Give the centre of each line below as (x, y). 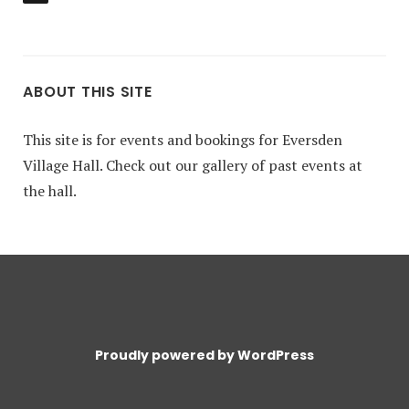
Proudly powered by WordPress (204, 355)
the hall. (50, 191)
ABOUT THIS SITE (88, 92)
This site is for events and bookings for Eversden (183, 140)
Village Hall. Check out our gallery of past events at (193, 165)
